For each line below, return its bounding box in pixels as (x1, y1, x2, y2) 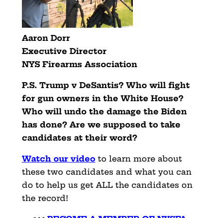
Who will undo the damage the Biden (21, 106, 187, 116)
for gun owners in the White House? (21, 93, 183, 103)
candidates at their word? (21, 132, 137, 143)
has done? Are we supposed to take (21, 119, 181, 129)
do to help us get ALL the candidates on (21, 180, 193, 190)
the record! (21, 193, 68, 203)
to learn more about (97, 153, 182, 163)
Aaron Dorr (21, 33, 70, 43)
